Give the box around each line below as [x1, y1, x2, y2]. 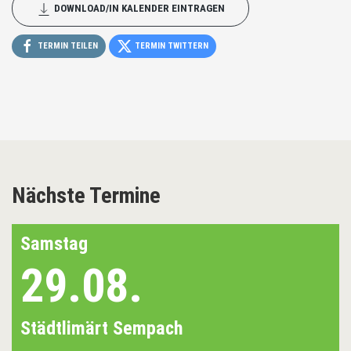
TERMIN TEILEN [35, 41, 98, 52]
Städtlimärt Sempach [20, 317, 183, 340]
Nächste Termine [12, 183, 161, 209]
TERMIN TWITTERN [132, 41, 208, 52]
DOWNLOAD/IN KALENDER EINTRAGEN [52, 2, 225, 15]
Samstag [20, 233, 88, 255]
